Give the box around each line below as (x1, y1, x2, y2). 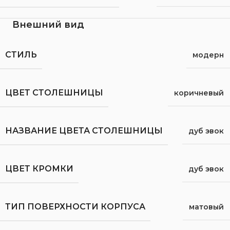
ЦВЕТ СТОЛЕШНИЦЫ (5, 87, 103, 98)
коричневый (174, 88, 224, 98)
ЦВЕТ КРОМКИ (5, 163, 73, 174)
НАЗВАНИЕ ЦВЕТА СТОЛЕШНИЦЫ (5, 125, 163, 136)
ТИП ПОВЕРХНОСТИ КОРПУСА (5, 201, 145, 212)
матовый (189, 202, 224, 212)
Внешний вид (12, 18, 84, 30)
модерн (193, 50, 224, 60)
